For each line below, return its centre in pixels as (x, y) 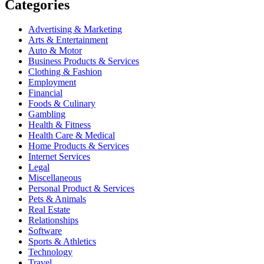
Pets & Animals (57, 199)
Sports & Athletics (62, 242)
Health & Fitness (60, 125)
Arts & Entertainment (68, 40)
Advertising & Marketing (75, 29)
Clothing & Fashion (65, 72)
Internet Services (59, 157)
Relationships (53, 220)
